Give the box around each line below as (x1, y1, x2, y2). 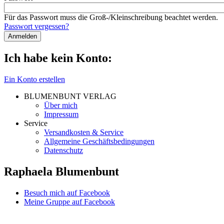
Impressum (44, 109, 78, 118)
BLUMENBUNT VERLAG (24, 91, 116, 100)
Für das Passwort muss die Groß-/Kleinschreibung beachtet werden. (4, 13, 218, 22)
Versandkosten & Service (44, 127, 123, 136)
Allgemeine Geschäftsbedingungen (44, 136, 154, 145)
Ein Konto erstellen (4, 74, 65, 83)
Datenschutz (44, 145, 83, 154)
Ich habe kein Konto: (4, 51, 112, 64)
